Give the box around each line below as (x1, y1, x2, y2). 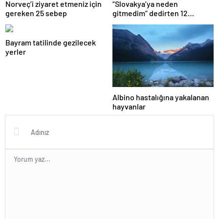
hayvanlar (112, 101, 146, 111)
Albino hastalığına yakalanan (112, 92, 209, 102)
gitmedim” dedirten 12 (112, 8, 188, 18)
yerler (5, 47, 26, 57)
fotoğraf (112, 18, 141, 27)
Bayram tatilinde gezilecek (5, 38, 96, 47)
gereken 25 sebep (5, 8, 67, 18)
